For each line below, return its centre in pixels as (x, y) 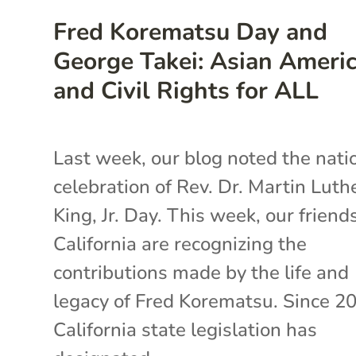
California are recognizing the (180, 244)
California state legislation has (186, 329)
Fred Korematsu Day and (191, 32)
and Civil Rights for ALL (186, 91)
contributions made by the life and (201, 272)
